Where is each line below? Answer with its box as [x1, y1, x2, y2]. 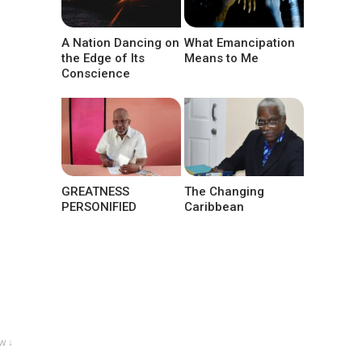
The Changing [184, 183, 265, 199]
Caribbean [184, 199, 245, 214]
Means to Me [184, 50, 259, 65]
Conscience [61, 65, 130, 81]
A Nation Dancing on [61, 35, 179, 50]
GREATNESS [61, 183, 129, 199]
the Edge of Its [61, 50, 145, 65]
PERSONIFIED [61, 199, 137, 214]
